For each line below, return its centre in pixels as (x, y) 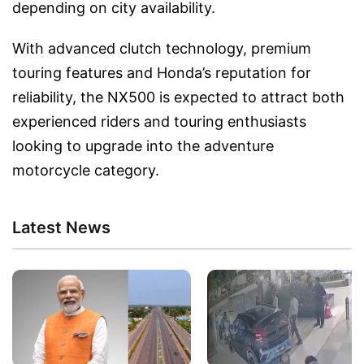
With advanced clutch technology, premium (162, 49)
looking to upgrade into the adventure (143, 146)
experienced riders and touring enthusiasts (159, 122)
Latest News (61, 228)
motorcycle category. (86, 171)
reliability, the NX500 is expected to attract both (178, 97)
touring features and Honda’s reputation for (162, 73)
